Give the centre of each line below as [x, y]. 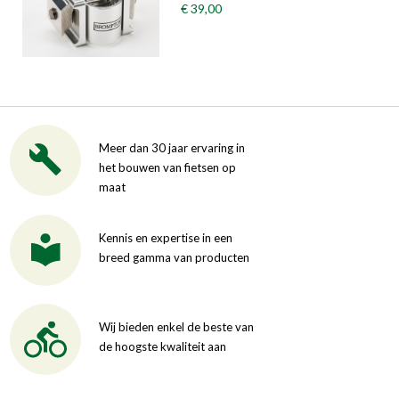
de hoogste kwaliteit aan [163, 346]
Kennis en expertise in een [166, 237]
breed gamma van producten [174, 257]
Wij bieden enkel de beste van [176, 326]
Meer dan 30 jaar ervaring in [172, 147]
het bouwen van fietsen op [167, 167]
